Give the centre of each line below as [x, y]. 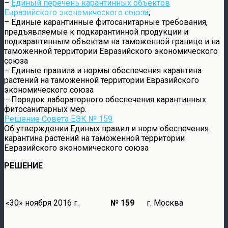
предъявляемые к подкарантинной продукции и [96, 32]
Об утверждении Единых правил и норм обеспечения [106, 128]
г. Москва [162, 203]
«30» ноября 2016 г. [42, 203]
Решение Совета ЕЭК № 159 [58, 119]
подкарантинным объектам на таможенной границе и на [112, 41]
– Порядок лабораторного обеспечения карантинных [105, 99]
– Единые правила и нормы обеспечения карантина [103, 70]
